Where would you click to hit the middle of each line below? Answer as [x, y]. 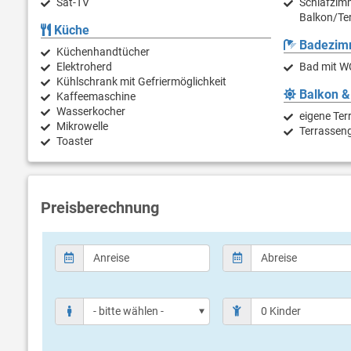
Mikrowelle [82, 127]
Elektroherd [84, 67]
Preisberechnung [100, 208]
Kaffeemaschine [96, 97]
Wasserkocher [91, 112]
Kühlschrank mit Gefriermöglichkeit [141, 82]
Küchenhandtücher [103, 52]
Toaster [75, 141]
